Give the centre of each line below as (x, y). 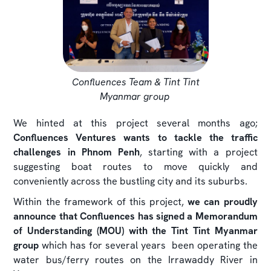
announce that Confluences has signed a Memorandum (135, 216)
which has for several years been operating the (148, 245)
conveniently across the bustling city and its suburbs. (131, 181)
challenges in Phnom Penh (77, 152)
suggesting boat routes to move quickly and (135, 166)
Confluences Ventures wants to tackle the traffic (135, 137)
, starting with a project (198, 152)
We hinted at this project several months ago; (135, 123)
